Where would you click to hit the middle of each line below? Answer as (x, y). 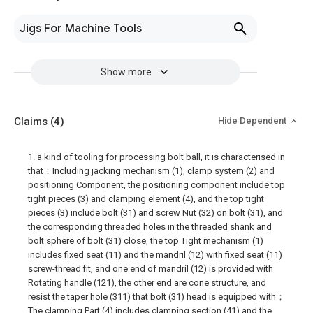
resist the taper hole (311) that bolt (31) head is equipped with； (156, 297)
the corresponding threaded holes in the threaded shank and (150, 227)
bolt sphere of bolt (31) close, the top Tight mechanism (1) (146, 241)
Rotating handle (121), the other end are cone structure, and (147, 283)
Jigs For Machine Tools (81, 29)
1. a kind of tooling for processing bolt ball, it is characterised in (156, 157)
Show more (126, 72)
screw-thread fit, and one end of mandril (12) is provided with (151, 269)
